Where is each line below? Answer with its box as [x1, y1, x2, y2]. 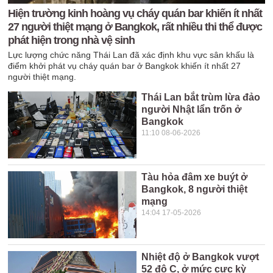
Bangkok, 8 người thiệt [141, 184, 248, 194]
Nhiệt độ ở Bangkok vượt [141, 252, 260, 262]
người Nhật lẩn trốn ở [141, 104, 242, 115]
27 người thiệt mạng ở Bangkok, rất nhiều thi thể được [8, 21, 263, 33]
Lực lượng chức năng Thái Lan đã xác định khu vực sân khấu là [8, 50, 255, 60]
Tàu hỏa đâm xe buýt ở [141, 172, 248, 182]
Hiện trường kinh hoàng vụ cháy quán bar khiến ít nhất [8, 7, 263, 19]
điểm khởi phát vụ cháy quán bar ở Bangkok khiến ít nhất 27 [8, 61, 241, 71]
